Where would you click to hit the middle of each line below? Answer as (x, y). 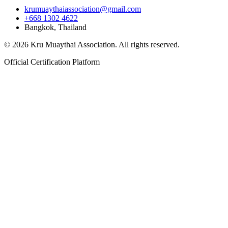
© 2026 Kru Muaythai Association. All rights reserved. (92, 44)
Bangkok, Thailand (55, 27)
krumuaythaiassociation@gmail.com (83, 9)
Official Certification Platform (52, 62)
